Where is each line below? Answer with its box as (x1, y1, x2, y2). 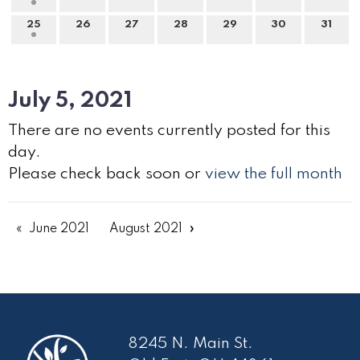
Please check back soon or (8, 166, 205, 182)
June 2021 (29, 222, 89, 235)
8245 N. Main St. (128, 335, 254, 352)
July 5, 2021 (8, 89, 132, 112)
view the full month (205, 166, 342, 182)
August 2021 (109, 222, 182, 235)
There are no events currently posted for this (8, 122, 330, 139)
